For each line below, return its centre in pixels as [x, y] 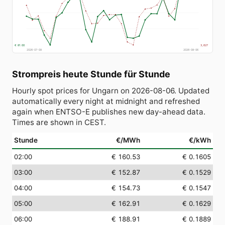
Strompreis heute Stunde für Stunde [91, 74]
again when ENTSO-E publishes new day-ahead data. [109, 111]
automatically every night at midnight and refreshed [106, 101]
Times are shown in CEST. [59, 122]
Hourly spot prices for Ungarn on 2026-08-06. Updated [111, 90]
